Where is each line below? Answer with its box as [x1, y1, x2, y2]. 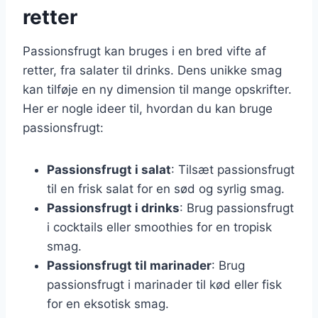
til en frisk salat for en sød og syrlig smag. [47, 181, 285, 196]
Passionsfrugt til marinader [47, 258, 212, 273]
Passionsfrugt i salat [47, 162, 171, 177]
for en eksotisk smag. [47, 296, 169, 311]
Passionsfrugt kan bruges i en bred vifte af [23, 43, 266, 58]
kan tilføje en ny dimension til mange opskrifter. [23, 82, 292, 97]
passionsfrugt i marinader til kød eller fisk [47, 277, 282, 292]
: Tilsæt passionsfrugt [171, 162, 295, 177]
